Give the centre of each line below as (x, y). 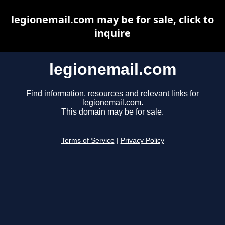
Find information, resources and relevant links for (113, 94)
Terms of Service (88, 141)
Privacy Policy (142, 141)
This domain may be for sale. (113, 112)
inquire (113, 33)
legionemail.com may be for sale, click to (113, 19)
